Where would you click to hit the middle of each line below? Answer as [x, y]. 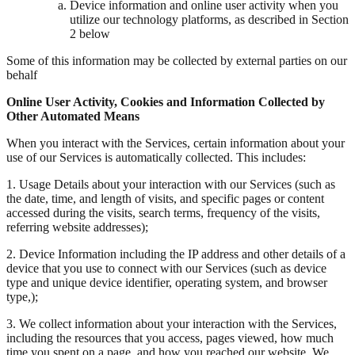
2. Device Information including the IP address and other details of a [176, 254]
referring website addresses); [77, 227]
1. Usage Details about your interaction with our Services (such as [171, 185]
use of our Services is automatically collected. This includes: [156, 158]
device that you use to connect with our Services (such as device [166, 269]
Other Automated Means [73, 116]
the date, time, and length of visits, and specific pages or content [165, 199]
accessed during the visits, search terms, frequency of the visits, [163, 213]
